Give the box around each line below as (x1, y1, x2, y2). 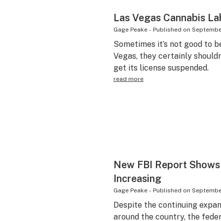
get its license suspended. (113, 63, 209, 73)
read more (113, 75, 144, 82)
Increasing (113, 173, 161, 184)
